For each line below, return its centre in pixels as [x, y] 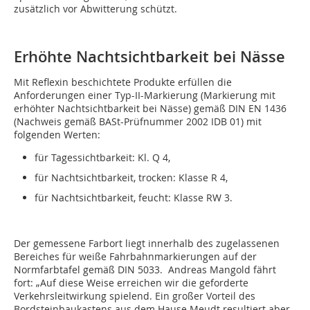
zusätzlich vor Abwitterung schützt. [95, 9]
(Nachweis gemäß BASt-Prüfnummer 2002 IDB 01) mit [138, 122]
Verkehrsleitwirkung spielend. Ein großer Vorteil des [135, 296]
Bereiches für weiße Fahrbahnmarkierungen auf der [135, 257]
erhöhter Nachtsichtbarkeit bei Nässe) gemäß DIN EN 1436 [150, 109]
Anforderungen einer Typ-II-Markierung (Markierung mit [145, 95]
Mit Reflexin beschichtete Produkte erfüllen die [123, 82]
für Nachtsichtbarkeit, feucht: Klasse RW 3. [134, 198]
